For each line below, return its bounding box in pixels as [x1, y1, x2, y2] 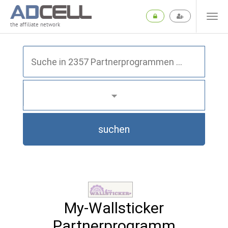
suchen [98, 123, 130, 135]
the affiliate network [10, 21, 60, 28]
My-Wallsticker [64, 199, 164, 217]
